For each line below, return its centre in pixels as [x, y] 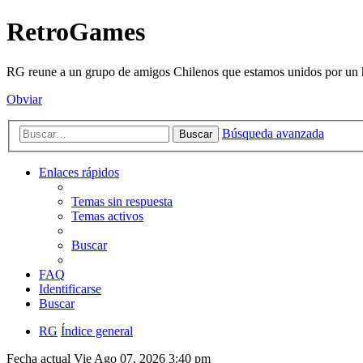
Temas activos [107, 216]
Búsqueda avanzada [273, 134]
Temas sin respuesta [122, 202]
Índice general [97, 331]
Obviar [24, 99]
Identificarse [70, 289]
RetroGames [76, 32]
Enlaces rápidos [79, 173]
